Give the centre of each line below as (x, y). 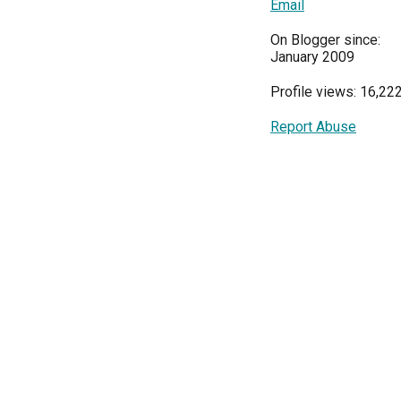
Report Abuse (313, 127)
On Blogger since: (325, 40)
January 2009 (312, 57)
